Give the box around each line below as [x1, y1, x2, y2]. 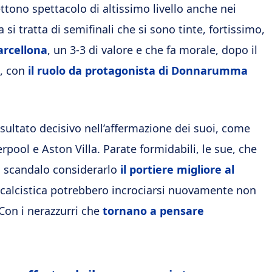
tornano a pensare [103, 203, 204, 218]
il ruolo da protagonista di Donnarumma [28, 63, 248, 78]
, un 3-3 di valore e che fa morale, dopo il [47, 42, 257, 57]
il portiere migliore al [120, 162, 234, 177]
